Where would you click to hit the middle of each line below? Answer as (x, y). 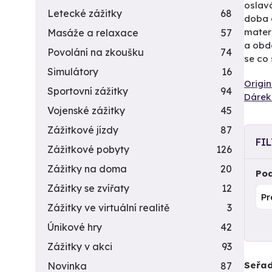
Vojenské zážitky (86, 110)
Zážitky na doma (87, 169)
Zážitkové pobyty (88, 149)
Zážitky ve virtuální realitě (108, 208)
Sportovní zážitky (88, 91)
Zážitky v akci (80, 246)
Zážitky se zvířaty (88, 188)
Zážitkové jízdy (83, 130)
